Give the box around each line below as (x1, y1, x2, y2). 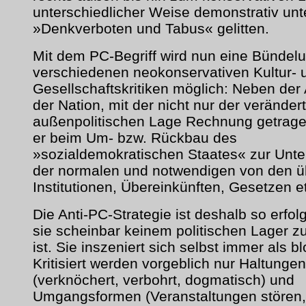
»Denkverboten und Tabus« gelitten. (33, 20, 269, 36)
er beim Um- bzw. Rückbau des (33, 130, 237, 145)
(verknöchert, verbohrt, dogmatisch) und (33, 272, 294, 288)
